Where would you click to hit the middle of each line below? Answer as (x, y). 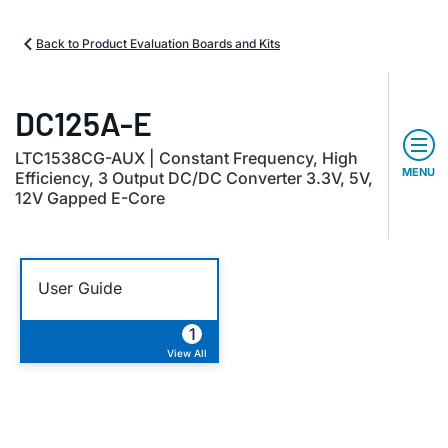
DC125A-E (83, 123)
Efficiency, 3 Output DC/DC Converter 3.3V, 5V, (194, 178)
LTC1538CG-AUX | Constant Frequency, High (186, 158)
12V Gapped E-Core (90, 198)
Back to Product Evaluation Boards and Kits (158, 43)
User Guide (80, 287)
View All (187, 353)
